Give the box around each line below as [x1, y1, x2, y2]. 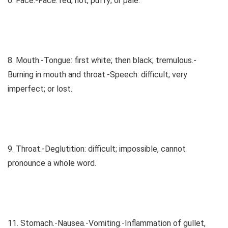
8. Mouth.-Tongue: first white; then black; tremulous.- [8, 55, 196, 66]
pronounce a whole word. [8, 158, 96, 168]
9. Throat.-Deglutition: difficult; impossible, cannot [8, 144, 186, 154]
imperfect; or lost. [8, 84, 72, 94]
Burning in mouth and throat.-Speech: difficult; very [8, 70, 187, 80]
